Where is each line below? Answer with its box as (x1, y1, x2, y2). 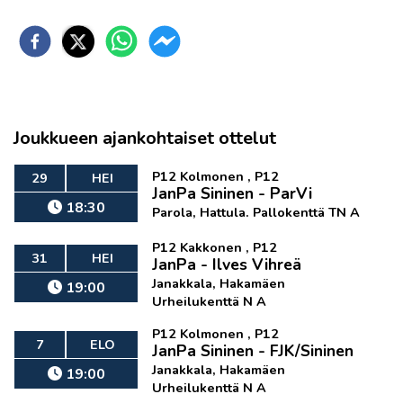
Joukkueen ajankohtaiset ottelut (13, 126, 276, 150)
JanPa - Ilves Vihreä (152, 254, 302, 275)
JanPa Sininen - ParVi (152, 183, 313, 204)
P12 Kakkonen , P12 (152, 238, 278, 256)
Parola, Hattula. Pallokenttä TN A (152, 203, 361, 221)
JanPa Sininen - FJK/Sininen (152, 340, 354, 362)
